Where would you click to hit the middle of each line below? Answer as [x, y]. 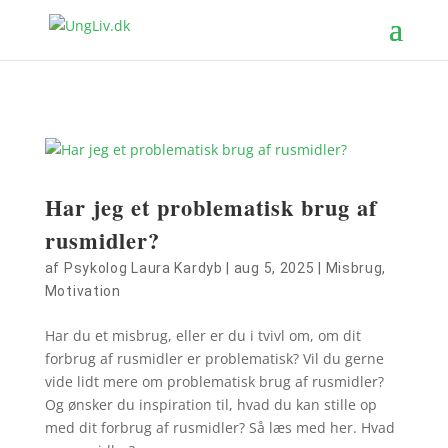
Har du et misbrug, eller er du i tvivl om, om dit [202, 335]
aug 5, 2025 [274, 268]
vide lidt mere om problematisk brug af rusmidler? [214, 381]
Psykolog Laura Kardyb [143, 268]
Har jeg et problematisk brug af [210, 207]
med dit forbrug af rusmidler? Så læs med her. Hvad [219, 427]
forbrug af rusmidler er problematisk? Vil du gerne [214, 358]
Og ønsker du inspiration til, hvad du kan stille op [210, 404]
